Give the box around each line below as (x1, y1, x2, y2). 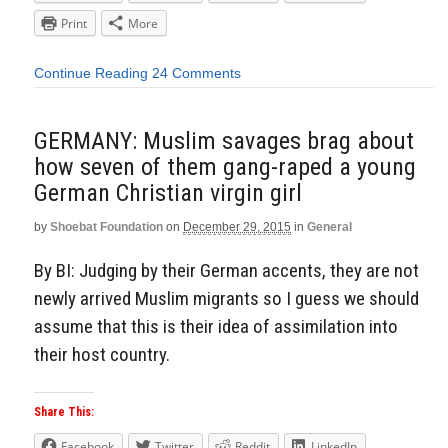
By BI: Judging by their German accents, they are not (34, 259, 419, 283)
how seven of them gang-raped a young (34, 152, 416, 181)
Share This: (34, 405, 94, 420)
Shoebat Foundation (50, 219, 163, 234)
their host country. (34, 343, 170, 367)
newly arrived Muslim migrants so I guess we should (34, 287, 419, 311)
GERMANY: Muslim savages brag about (34, 126, 414, 155)
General (307, 219, 352, 234)
